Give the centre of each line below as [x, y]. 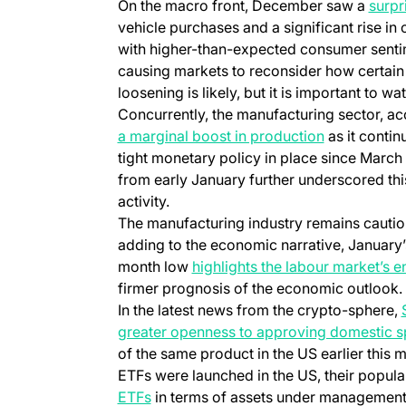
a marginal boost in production [221, 135]
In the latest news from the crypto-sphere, [259, 309]
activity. [145, 201]
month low [155, 266]
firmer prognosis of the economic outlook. [260, 288]
